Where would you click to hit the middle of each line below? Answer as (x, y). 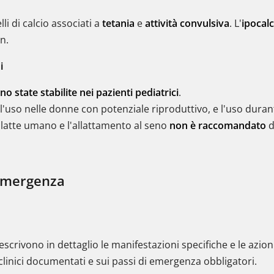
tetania (118, 23)
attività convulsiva (187, 23)
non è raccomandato (218, 125)
